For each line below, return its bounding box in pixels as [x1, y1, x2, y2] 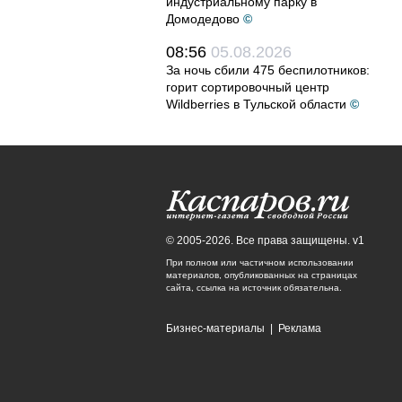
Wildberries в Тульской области [166, 97, 346, 111]
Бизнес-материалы [166, 322, 265, 335]
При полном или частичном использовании [166, 258, 354, 267]
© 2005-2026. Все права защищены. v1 [166, 234, 364, 247]
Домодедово [166, 12, 240, 26]
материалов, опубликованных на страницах [166, 270, 357, 280]
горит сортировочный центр [166, 80, 329, 94]
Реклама [278, 322, 321, 335]
